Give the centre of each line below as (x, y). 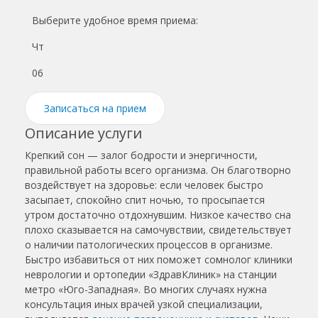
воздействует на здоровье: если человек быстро (144, 185)
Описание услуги (83, 133)
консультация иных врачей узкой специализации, (144, 305)
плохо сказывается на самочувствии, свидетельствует (158, 230)
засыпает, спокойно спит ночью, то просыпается (145, 200)
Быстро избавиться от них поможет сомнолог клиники (159, 260)
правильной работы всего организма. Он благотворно (158, 170)
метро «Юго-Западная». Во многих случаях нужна (146, 290)
